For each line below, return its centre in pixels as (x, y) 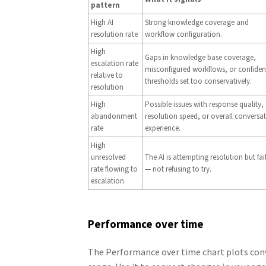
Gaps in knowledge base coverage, (200, 57)
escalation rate (114, 63)
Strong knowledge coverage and (197, 22)
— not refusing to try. (178, 169)
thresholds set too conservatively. (198, 81)
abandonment (114, 116)
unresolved (108, 157)
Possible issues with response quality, (204, 104)
